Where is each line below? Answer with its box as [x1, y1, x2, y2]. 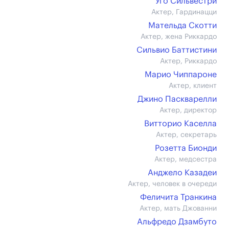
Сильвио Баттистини [136, 46, 217, 54]
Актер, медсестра [154, 156, 217, 163]
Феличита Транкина [140, 193, 217, 201]
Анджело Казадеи [148, 169, 217, 177]
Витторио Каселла [144, 120, 217, 128]
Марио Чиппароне [145, 71, 217, 79]
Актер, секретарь [156, 131, 217, 139]
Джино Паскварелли [138, 95, 217, 103]
